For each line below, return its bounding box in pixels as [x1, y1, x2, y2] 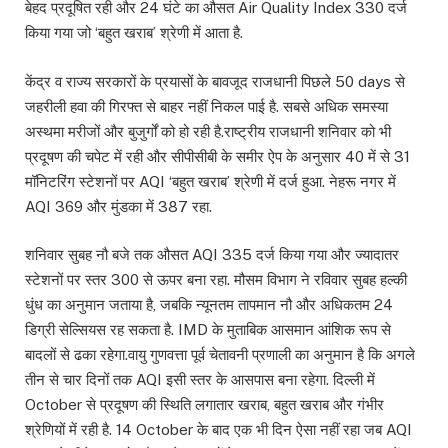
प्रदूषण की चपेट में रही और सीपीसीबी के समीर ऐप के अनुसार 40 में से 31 [25, 147, 410, 165]
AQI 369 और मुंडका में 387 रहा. [25, 197, 212, 215]
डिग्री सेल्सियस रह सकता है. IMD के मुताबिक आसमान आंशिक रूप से [25, 320, 391, 338]
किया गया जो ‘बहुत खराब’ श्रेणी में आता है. [25, 24, 243, 42]
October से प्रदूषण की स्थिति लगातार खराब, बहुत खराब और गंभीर [25, 395, 384, 413]
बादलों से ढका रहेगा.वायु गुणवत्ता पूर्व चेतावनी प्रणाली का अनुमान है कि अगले [25, 345, 415, 363]
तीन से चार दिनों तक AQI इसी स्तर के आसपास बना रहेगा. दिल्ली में [25, 370, 375, 388]
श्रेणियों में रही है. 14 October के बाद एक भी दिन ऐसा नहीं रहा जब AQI [25, 420, 412, 438]
